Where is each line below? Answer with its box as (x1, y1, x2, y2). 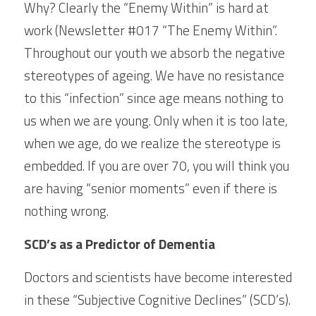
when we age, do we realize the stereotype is (24, 133, 281, 153)
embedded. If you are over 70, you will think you (24, 155, 289, 176)
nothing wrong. (24, 200, 109, 221)
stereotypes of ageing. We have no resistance (24, 65, 284, 85)
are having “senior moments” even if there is (24, 178, 277, 198)
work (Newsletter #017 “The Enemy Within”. (24, 20, 277, 40)
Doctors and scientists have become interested (24, 267, 292, 287)
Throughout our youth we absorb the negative (24, 42, 285, 63)
